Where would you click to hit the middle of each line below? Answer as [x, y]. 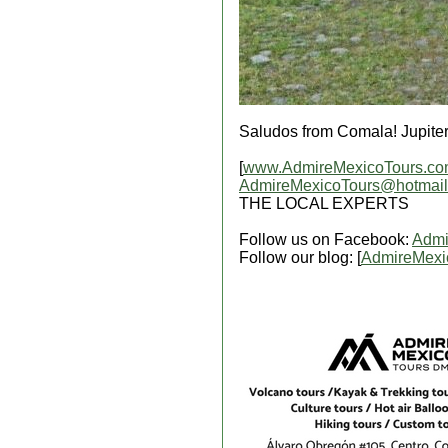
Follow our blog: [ [300, 257]
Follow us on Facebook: [325, 239]
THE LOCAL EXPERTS [324, 203]
